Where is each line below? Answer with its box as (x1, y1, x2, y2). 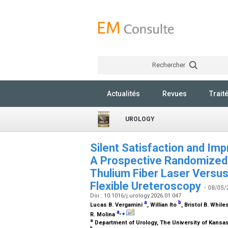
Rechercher (152, 61, 187, 69)
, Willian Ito (147, 201, 178, 208)
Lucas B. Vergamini (90, 201, 144, 208)
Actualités (107, 90, 140, 98)
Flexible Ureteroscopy (90, 180, 204, 192)
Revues (162, 90, 187, 98)
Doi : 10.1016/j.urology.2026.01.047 (90, 192, 183, 199)
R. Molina (90, 211, 117, 218)
